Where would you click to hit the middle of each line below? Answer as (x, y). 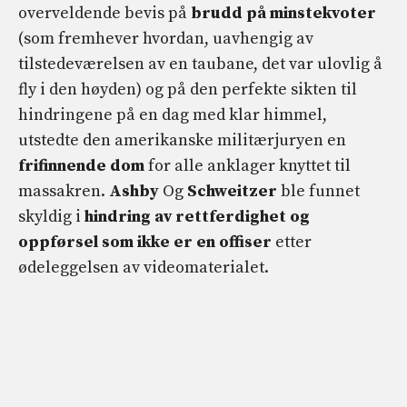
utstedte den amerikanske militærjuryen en (182, 140)
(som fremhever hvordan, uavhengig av (166, 38)
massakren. (64, 191)
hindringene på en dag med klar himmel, (173, 114)
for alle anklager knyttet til (248, 165)
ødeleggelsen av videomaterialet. (144, 267)
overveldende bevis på (103, 13)
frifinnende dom (81, 165)
